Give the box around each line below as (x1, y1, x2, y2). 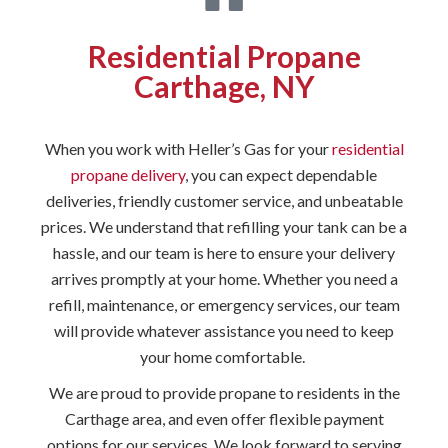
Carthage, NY (133, 68, 315, 104)
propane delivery (71, 165, 185, 184)
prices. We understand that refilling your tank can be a (41, 217, 407, 236)
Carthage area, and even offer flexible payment (64, 409, 384, 428)
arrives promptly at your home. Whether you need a (50, 269, 398, 288)
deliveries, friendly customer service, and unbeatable (45, 191, 403, 210)
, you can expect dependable (185, 165, 377, 184)
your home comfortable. (140, 347, 308, 366)
